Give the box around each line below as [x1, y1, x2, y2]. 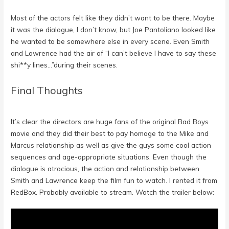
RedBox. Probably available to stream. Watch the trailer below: [11, 187, 215, 196]
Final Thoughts [11, 83, 83, 97]
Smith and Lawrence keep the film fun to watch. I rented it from [11, 175, 218, 185]
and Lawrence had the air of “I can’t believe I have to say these [11, 48, 217, 57]
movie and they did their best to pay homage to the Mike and [11, 128, 209, 138]
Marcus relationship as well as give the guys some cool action [11, 140, 212, 149]
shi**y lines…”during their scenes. [11, 60, 118, 69]
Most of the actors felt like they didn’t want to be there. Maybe [11, 13, 215, 22]
